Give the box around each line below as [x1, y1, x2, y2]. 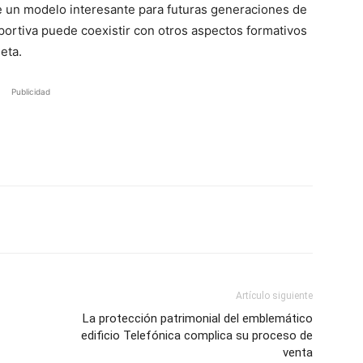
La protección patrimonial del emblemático [83, 311, 313, 326]
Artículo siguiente [236, 290, 313, 301]
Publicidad [11, 87, 50, 96]
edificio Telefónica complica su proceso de [81, 328, 313, 343]
